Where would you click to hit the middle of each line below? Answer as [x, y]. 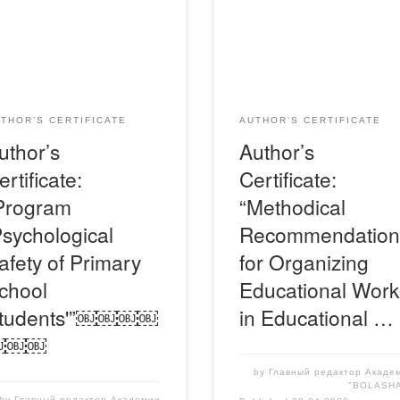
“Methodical [293, 206]
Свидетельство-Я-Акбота [304, 23]
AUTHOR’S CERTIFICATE [311, 120]
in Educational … [317, 317]
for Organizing [304, 261]
